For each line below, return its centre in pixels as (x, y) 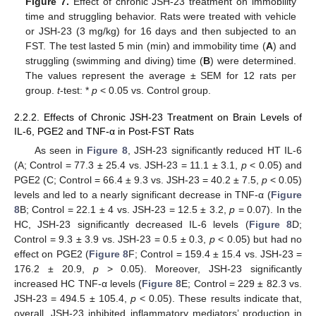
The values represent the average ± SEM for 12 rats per (161, 76)
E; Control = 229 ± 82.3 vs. (242, 284)
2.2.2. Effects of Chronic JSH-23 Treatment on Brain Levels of (158, 117)
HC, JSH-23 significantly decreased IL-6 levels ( (132, 225)
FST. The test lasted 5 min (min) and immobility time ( (146, 46)
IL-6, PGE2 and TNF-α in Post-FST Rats (104, 132)
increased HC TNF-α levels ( (78, 284)
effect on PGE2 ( (51, 254)
